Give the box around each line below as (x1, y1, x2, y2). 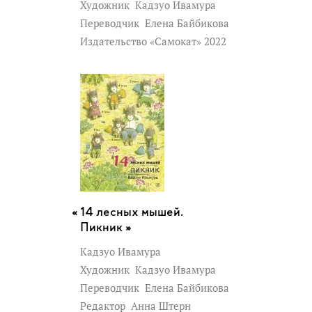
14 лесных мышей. (80, 205, 183, 219)
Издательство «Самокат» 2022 (80, 34, 229, 48)
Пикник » (80, 221, 132, 235)
